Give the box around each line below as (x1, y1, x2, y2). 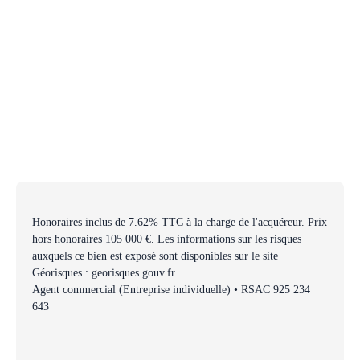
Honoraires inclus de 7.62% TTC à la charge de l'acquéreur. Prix (32, 215, 327, 228)
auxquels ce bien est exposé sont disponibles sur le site (32, 248, 278, 262)
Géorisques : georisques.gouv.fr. (32, 265, 178, 279)
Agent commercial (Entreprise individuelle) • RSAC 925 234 (32, 282, 310, 296)
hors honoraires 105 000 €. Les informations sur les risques (32, 231, 301, 245)
